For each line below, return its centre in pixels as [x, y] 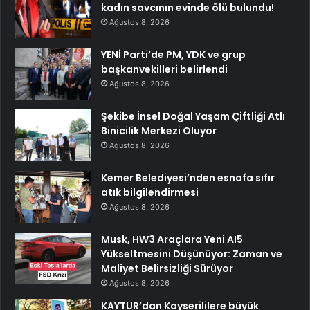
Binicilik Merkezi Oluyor [159, 130]
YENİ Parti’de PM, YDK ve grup [173, 54]
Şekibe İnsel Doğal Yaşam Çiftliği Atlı [193, 116]
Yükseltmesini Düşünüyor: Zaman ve [192, 254]
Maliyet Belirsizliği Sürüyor [167, 268]
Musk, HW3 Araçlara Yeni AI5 [172, 239]
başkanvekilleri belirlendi [164, 69]
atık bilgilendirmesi [150, 192]
